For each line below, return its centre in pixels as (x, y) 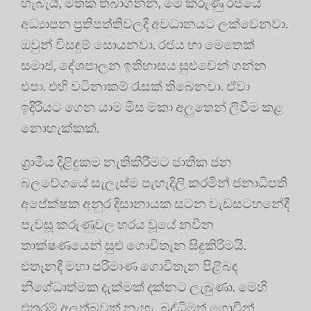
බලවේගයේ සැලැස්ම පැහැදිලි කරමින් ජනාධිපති (154, 183)
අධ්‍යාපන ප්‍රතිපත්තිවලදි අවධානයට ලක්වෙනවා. (154, 24)
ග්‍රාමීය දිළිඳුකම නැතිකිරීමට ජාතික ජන (126, 162)
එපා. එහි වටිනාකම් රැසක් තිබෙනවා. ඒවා (135, 86)
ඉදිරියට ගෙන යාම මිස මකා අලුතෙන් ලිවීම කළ (152, 107)
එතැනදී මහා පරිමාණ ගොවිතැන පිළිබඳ (129, 266)
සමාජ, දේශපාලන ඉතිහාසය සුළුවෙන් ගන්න (144, 65)
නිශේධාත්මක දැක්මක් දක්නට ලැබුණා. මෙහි (144, 287)
